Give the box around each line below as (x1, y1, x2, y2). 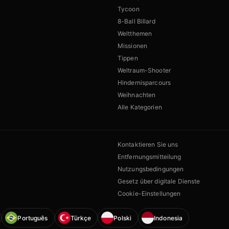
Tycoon (118, 5, 140, 13)
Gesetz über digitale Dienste (118, 177, 200, 186)
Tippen (118, 54, 138, 62)
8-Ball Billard (118, 17, 155, 26)
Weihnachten (118, 91, 156, 99)
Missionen (118, 42, 148, 50)
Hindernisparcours (118, 79, 171, 87)
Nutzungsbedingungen (118, 165, 184, 173)
